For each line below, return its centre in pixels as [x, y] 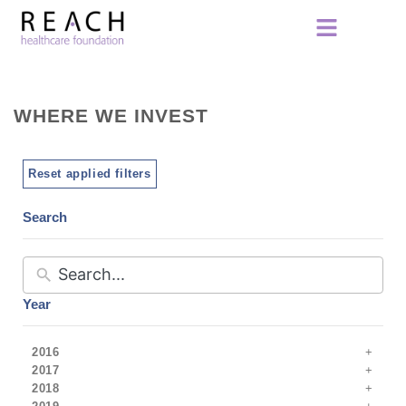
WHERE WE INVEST [111, 115]
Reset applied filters [90, 173]
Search [45, 217]
